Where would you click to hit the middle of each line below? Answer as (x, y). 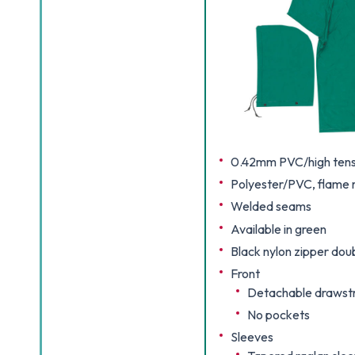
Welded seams (271, 206)
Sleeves (252, 337)
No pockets (279, 315)
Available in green (279, 229)
